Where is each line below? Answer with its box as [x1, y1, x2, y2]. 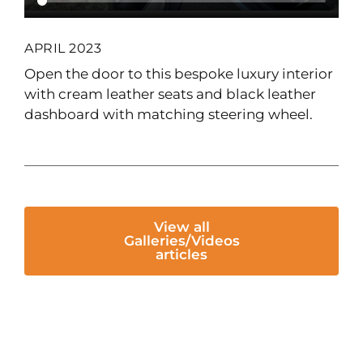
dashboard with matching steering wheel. [24, 105, 313, 122]
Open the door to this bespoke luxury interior [24, 65, 333, 82]
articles [156, 246, 207, 263]
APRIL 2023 [24, 40, 101, 56]
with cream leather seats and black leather [24, 85, 316, 102]
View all [153, 218, 210, 235]
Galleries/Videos [123, 232, 240, 249]
